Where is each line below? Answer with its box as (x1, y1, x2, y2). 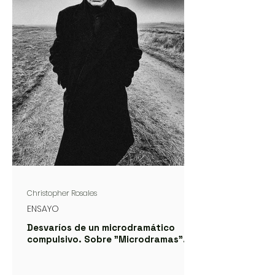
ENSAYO (27, 203, 59, 215)
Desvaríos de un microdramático (27, 222, 175, 234)
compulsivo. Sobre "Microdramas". (27, 233, 186, 246)
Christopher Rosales (27, 188, 97, 199)
